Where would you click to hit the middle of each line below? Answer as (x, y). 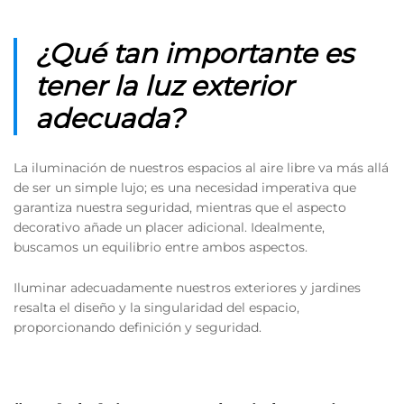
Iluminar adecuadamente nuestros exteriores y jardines (187, 288)
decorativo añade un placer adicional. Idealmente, (169, 227)
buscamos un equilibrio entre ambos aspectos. (161, 247)
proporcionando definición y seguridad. (138, 328)
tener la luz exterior (164, 86)
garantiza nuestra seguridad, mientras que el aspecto (180, 207)
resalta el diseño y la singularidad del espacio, (156, 308)
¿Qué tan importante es (194, 53)
